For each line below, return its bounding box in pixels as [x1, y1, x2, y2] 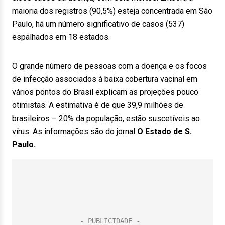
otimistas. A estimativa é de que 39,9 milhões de [12, 100, 183, 110]
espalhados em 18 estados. [12, 32, 110, 42]
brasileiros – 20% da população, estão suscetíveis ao [12, 114, 200, 123]
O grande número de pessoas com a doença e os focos [12, 61, 207, 71]
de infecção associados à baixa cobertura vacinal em [12, 74, 197, 84]
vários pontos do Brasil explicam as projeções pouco [12, 87, 198, 97]
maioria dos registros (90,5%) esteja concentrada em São [12, 6, 212, 16]
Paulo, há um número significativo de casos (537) [12, 19, 184, 29]
